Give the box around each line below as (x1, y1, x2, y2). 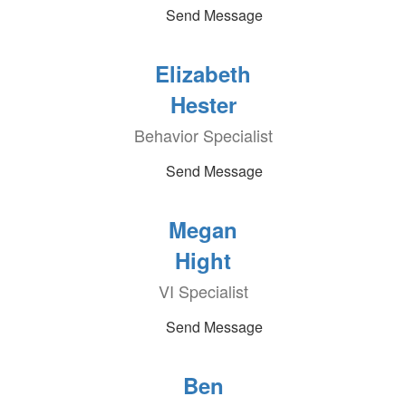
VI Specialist (158, 279, 248, 303)
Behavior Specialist (133, 123, 273, 147)
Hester (169, 89, 237, 120)
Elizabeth (155, 58, 251, 89)
